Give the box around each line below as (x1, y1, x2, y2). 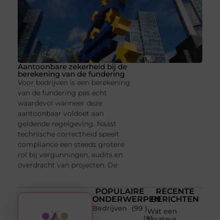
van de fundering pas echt (17, 88, 107, 97)
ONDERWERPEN (92, 194, 161, 204)
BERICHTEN (151, 194, 199, 204)
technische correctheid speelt (17, 129, 119, 138)
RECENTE (155, 187, 194, 196)
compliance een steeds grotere (17, 139, 124, 149)
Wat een (147, 207, 178, 216)
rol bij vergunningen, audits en (17, 150, 123, 159)
